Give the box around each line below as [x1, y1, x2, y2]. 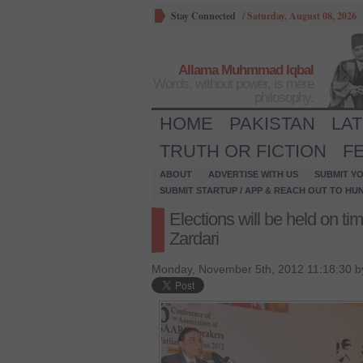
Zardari [169, 228, 219, 249]
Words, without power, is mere [153, 76, 314, 92]
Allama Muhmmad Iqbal [178, 62, 314, 78]
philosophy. [254, 90, 314, 105]
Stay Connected [171, 9, 236, 23]
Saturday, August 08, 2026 [247, 9, 357, 23]
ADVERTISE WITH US [208, 169, 298, 179]
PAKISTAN [229, 113, 315, 134]
